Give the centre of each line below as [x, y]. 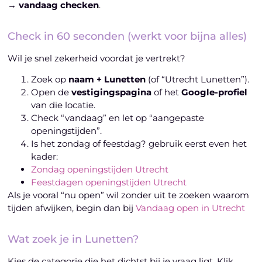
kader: [45, 157]
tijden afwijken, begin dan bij [72, 208]
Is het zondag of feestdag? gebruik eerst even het [139, 144]
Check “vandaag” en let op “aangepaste [118, 118]
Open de [51, 92]
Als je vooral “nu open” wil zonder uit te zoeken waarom [129, 195]
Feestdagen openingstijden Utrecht [109, 182]
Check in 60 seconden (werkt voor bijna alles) [127, 36]
